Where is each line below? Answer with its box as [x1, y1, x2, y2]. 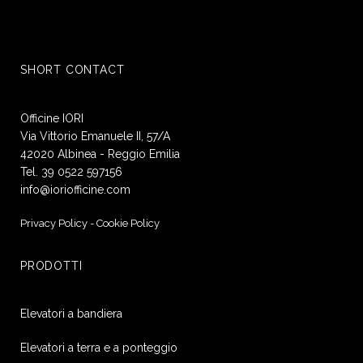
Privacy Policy [20, 216, 88, 229]
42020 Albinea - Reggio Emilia [20, 147, 180, 160]
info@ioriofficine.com [20, 182, 130, 196]
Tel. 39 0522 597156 [20, 164, 122, 178]
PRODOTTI [20, 258, 83, 272]
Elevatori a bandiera [20, 306, 122, 320]
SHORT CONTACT [20, 62, 125, 76]
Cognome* [25, 119, 76, 132]
